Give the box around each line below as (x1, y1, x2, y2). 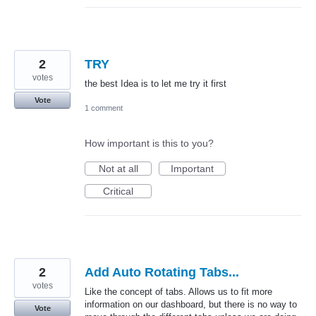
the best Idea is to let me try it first (85, 78, 226, 89)
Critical (103, 186, 133, 197)
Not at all (98, 163, 138, 175)
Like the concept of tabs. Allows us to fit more (85, 286, 272, 298)
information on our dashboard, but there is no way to (85, 299, 297, 310)
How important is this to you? (85, 138, 214, 150)
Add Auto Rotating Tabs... (85, 265, 239, 280)
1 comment (85, 104, 123, 113)
